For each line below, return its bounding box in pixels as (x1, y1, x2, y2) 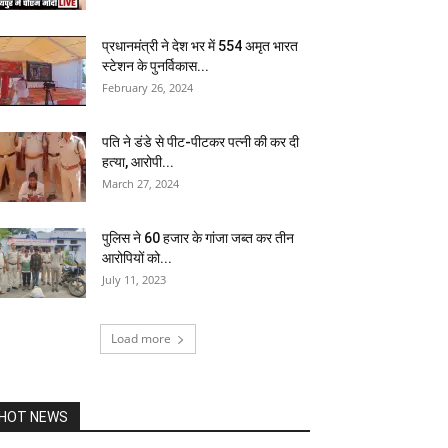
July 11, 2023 (102, 272, 166, 287)
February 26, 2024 (102, 80, 193, 95)
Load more (111, 330, 171, 347)
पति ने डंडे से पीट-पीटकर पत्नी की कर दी (102, 134, 299, 150)
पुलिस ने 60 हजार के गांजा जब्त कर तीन (102, 230, 294, 246)
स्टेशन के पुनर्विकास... (102, 58, 209, 74)
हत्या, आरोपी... (102, 154, 174, 170)
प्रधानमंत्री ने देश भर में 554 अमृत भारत (102, 38, 298, 54)
